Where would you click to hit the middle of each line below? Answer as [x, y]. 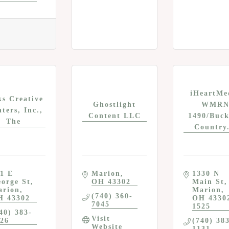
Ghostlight [114, 104]
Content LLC [114, 116]
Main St [209, 182]
